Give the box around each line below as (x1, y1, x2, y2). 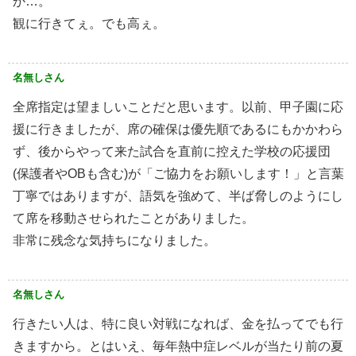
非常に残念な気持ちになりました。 (13, 233, 216, 247)
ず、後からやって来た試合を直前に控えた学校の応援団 (13, 144, 331, 158)
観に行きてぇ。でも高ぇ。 (13, 16, 165, 30)
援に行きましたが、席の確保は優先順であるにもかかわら (13, 122, 343, 136)
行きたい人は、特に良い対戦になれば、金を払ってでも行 (13, 316, 343, 331)
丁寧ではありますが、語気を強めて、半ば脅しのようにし (13, 188, 343, 203)
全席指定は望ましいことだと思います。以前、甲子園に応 (13, 99, 343, 114)
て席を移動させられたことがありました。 (13, 211, 254, 225)
